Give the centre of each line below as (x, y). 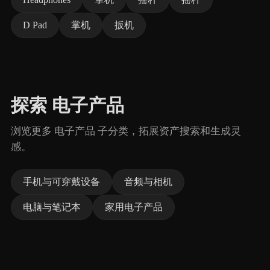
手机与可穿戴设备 (61, 182)
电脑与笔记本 (52, 207)
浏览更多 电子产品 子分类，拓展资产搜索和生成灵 (126, 131)
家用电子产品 (134, 207)
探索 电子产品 (67, 105)
